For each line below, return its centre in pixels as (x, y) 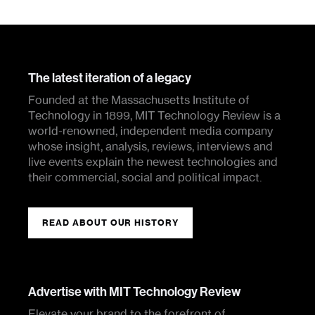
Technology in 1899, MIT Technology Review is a (154, 115)
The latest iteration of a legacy (110, 78)
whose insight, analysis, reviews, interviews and (150, 146)
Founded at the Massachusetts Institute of (139, 100)
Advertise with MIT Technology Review (134, 292)
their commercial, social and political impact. (145, 177)
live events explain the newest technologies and (153, 162)
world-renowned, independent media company (150, 131)
